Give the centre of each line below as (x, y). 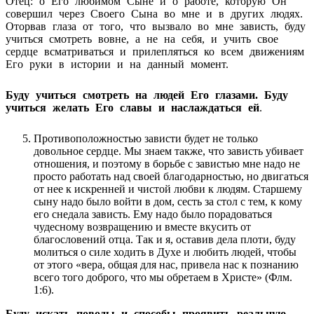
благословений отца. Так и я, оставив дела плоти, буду (165, 239)
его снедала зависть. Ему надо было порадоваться (153, 214)
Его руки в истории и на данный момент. (117, 64)
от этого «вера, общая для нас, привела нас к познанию (166, 264)
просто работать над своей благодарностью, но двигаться (171, 176)
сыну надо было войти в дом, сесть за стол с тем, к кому (168, 201)
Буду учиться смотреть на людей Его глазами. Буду (147, 95)
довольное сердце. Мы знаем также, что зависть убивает (169, 151)
